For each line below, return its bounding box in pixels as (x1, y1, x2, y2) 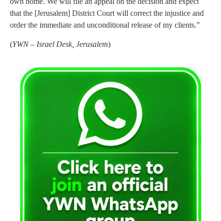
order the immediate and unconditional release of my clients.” (10, 21, 200, 30)
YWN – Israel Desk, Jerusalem (12, 39, 108, 48)
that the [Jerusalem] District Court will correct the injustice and (10, 9, 204, 18)
